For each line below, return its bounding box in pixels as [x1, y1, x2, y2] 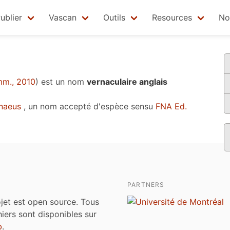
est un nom [39, 76, 87, 87]
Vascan [49, 12, 76, 23]
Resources [152, 12, 192, 23]
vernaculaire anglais [87, 76, 167, 87]
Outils [103, 12, 125, 23]
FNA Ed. [156, 101, 187, 111]
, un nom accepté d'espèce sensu [21, 101, 156, 111]
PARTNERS [127, 181, 165, 188]
